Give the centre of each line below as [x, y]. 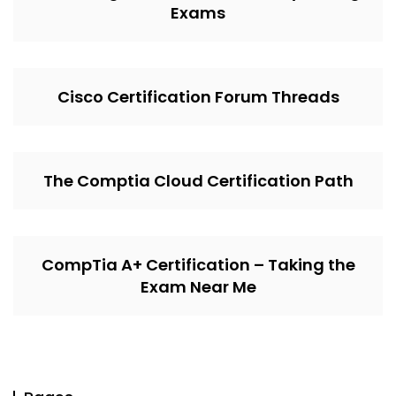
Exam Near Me [198, 287]
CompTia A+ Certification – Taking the [198, 265]
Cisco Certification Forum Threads [198, 97]
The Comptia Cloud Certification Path [198, 181]
